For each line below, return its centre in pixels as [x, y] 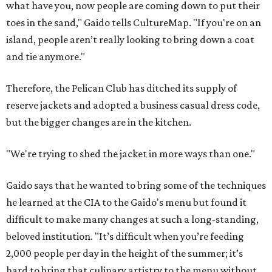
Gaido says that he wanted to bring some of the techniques [136, 185]
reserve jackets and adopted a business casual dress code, [133, 105]
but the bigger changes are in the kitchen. [99, 122]
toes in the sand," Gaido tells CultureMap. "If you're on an [134, 23]
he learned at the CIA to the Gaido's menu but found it [126, 202]
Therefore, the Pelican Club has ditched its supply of [121, 88]
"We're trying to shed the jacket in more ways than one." [131, 154]
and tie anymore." [46, 57]
